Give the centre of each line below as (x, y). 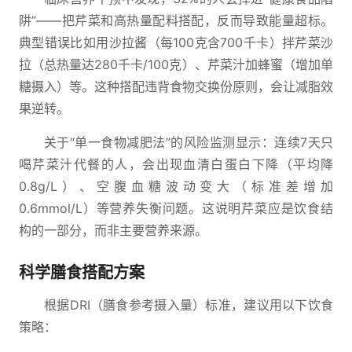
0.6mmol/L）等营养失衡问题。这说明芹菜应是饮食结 (176, 208)
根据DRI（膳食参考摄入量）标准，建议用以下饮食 (189, 305)
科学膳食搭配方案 (82, 273)
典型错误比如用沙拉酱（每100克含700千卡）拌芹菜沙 (176, 42)
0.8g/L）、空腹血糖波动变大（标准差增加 (176, 186)
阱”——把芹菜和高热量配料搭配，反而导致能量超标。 (176, 20)
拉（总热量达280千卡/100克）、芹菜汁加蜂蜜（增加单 (176, 64)
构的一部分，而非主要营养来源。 (113, 230)
